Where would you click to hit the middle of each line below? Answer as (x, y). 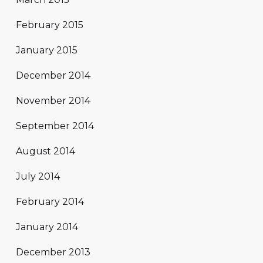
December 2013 (53, 252)
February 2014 (50, 201)
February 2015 (50, 25)
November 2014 (53, 100)
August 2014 (45, 151)
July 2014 (38, 176)
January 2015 (47, 50)
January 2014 (47, 227)
